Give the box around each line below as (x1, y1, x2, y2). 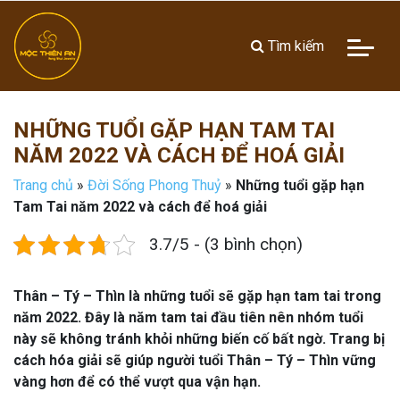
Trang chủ (13, 177, 73, 194)
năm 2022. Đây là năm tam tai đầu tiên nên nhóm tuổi (13, 309, 363, 326)
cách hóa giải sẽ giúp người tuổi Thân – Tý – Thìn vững (13, 352, 376, 369)
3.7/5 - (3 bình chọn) (149, 234, 303, 254)
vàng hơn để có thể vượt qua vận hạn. (13, 373, 261, 390)
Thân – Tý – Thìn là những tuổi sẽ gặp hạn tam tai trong (13, 287, 381, 304)
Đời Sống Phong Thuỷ (87, 177, 221, 194)
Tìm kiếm (264, 37, 324, 54)
